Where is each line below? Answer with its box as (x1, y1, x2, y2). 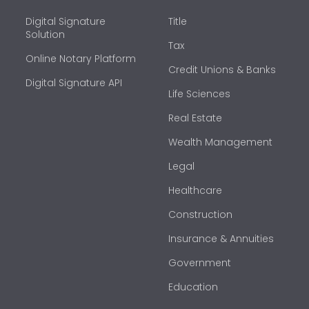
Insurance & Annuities (168, 231, 275, 246)
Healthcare (168, 183, 223, 197)
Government (168, 255, 232, 270)
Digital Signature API (26, 75, 122, 90)
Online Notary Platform (26, 51, 136, 66)
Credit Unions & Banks (168, 62, 277, 77)
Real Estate (168, 110, 223, 125)
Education (168, 279, 219, 294)
